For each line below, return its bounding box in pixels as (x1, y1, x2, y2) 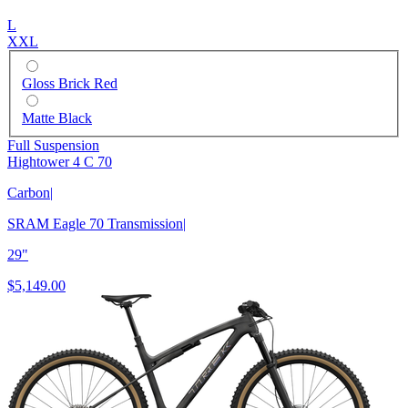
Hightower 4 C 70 (7, 154, 112, 170)
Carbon (7, 185, 50, 201)
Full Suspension (7, 138, 99, 154)
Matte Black (22, 110, 92, 127)
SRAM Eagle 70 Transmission (7, 216, 183, 232)
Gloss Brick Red (22, 76, 117, 92)
